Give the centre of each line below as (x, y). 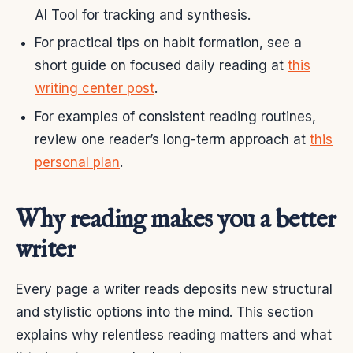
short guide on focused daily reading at (161, 66)
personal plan (77, 162)
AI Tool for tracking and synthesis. (143, 15)
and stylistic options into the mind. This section (165, 312)
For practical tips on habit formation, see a (168, 43)
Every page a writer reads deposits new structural (174, 289)
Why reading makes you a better (176, 220)
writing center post (95, 89)
